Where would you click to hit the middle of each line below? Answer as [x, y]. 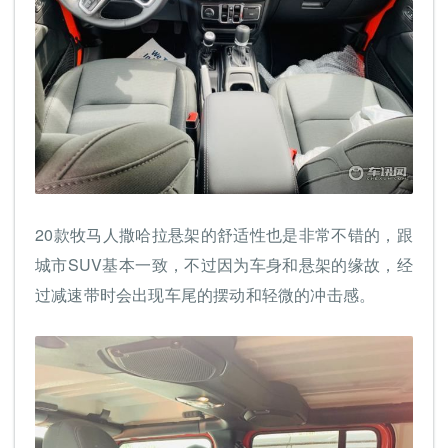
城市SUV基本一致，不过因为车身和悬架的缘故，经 [224, 264]
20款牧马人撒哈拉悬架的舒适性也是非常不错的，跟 [224, 234]
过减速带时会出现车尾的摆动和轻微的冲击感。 [205, 294]
